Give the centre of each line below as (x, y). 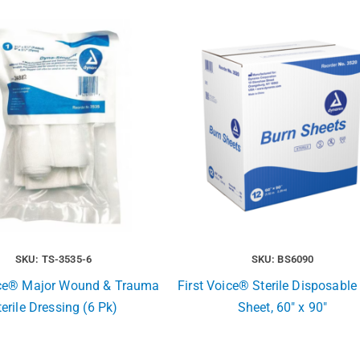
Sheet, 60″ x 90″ (282, 308)
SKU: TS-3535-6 (53, 260)
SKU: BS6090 (282, 260)
